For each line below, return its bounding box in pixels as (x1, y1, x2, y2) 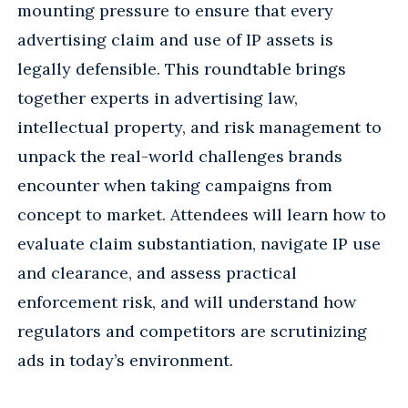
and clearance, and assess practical (17, 262, 297, 284)
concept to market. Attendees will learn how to (17, 204, 386, 226)
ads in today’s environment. (17, 350, 233, 372)
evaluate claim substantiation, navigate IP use (17, 233, 381, 255)
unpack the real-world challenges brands (17, 146, 342, 168)
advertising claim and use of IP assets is (17, 29, 333, 51)
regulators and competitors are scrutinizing (17, 321, 367, 342)
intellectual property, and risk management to (17, 117, 382, 138)
